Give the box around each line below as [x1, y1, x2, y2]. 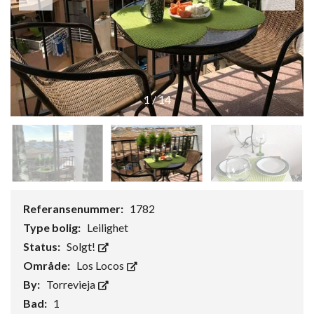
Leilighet [87, 221, 128, 235]
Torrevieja [46, 278, 97, 292]
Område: [23, 259, 72, 273]
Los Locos [76, 259, 126, 273]
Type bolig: [23, 221, 83, 235]
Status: [23, 240, 62, 254]
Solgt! [67, 240, 97, 254]
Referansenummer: [23, 202, 125, 216]
